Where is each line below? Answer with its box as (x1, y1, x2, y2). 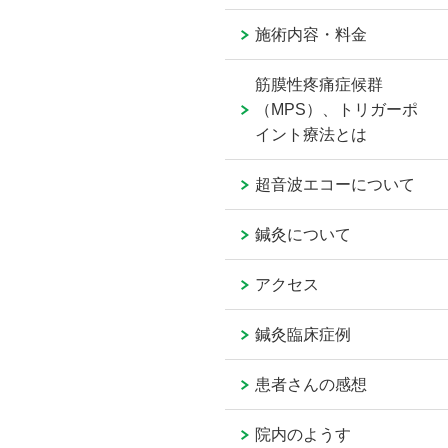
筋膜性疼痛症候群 (255, 76, 384, 94)
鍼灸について (255, 226, 352, 244)
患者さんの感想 (255, 376, 368, 394)
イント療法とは (255, 126, 368, 144)
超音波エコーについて (255, 176, 416, 194)
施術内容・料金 (255, 26, 368, 44)
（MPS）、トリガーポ (255, 101, 419, 119)
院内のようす (255, 426, 352, 444)
